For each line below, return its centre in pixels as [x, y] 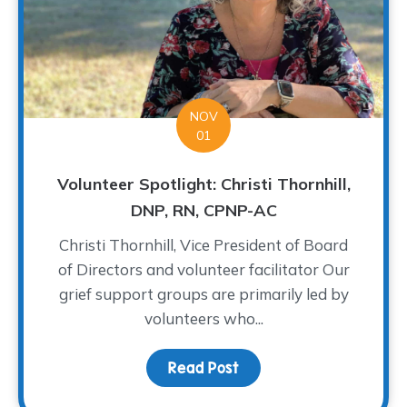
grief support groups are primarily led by [203, 294]
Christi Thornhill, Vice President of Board [203, 245]
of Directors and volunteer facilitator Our [203, 269]
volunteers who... [203, 318]
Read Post [203, 368]
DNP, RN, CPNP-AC [203, 210]
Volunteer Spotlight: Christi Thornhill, [203, 184]
